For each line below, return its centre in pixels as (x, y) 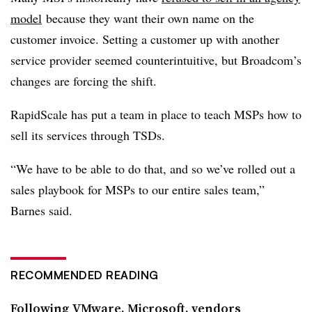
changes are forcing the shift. (84, 81)
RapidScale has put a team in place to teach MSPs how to (156, 114)
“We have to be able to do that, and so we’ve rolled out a (153, 169)
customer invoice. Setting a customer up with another (145, 39)
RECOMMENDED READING (85, 275)
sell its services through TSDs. (88, 135)
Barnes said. (41, 210)
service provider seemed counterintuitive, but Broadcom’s (156, 60)
